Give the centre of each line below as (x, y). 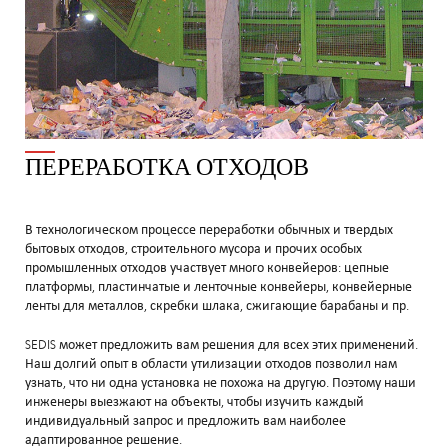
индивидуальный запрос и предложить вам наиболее (185, 421)
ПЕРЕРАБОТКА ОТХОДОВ (167, 167)
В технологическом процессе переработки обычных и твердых (209, 230)
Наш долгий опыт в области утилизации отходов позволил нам (211, 364)
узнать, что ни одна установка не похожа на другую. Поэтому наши (220, 383)
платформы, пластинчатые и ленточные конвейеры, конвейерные (218, 287)
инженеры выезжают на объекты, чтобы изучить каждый (194, 402)
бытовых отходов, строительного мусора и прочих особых (193, 249)
